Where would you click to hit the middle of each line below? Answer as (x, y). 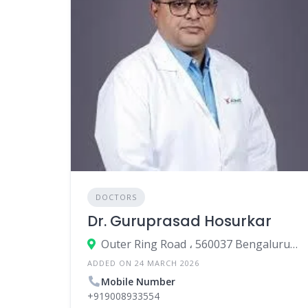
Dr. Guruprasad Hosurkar (179, 221)
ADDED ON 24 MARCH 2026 (143, 263)
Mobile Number (138, 282)
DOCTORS (116, 197)
